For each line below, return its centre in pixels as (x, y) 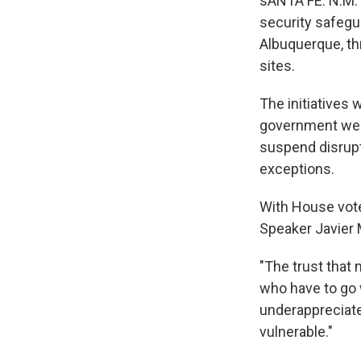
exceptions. (297, 169)
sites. (277, 66)
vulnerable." (296, 332)
